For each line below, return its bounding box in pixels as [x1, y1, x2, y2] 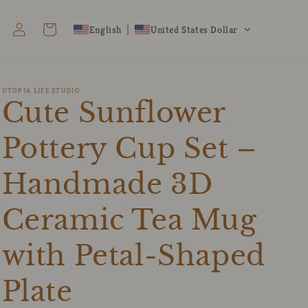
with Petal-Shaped [1, 239, 265, 273]
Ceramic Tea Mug [1, 203, 257, 237]
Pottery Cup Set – [1, 131, 257, 166]
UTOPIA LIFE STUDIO [1, 86, 80, 95]
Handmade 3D [1, 167, 213, 201]
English [89, 23, 122, 36]
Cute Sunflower [1, 96, 225, 130]
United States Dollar [151, 23, 238, 36]
